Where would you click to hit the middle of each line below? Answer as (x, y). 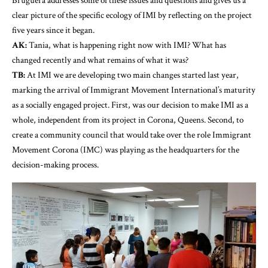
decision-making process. (55, 165)
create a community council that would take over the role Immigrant (132, 135)
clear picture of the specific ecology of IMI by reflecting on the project (132, 15)
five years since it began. (53, 30)
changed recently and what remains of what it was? (100, 60)
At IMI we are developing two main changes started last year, (132, 75)
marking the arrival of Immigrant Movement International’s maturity (134, 90)
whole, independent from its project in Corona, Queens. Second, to (128, 120)
